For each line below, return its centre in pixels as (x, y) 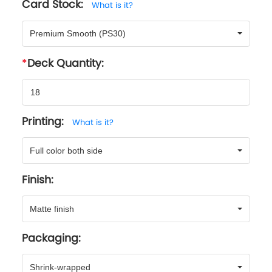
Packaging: (51, 238)
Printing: (44, 121)
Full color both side (66, 150)
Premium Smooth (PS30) (78, 34)
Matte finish (52, 209)
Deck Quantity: (66, 63)
